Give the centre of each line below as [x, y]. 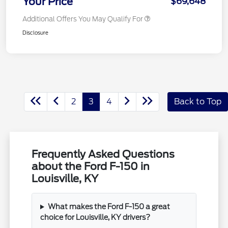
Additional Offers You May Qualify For [83, 19]
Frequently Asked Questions [103, 154]
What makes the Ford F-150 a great [109, 207]
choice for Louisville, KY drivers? [95, 218]
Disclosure [35, 33]
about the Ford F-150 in [91, 167]
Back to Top [198, 102]
